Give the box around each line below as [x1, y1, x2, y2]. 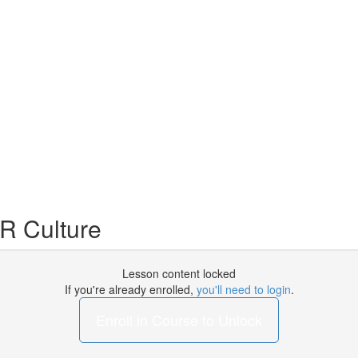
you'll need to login [196, 281, 291, 297]
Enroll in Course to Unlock [96, 309, 262, 330]
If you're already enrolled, [64, 281, 197, 297]
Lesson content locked [122, 265, 236, 281]
